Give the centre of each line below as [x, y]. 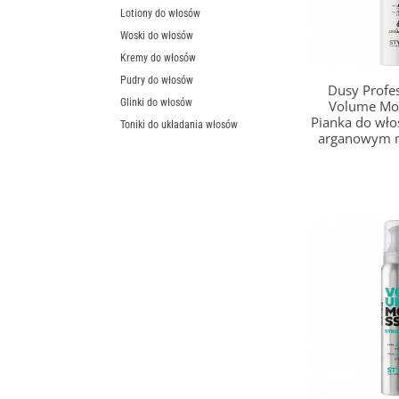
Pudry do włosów [157, 81]
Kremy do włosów [158, 58]
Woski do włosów [157, 36]
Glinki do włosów [156, 103]
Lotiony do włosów [160, 14]
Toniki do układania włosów [179, 125]
